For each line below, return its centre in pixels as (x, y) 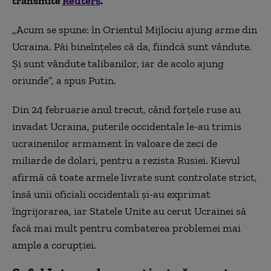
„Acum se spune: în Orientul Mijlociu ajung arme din (135, 30)
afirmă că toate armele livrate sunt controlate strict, (135, 177)
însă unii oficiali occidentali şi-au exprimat (111, 194)
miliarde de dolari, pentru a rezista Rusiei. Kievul (126, 160)
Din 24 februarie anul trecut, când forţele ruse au (126, 109)
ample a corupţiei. (54, 245)
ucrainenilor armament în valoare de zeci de (115, 143)
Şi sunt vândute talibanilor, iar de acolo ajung (118, 64)
